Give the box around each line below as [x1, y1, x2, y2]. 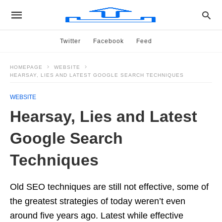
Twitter [59, 38, 81, 45]
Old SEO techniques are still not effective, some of [10, 182, 209, 192]
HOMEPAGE [10, 64, 43, 70]
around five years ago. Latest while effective [10, 211, 183, 221]
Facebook [93, 38, 124, 45]
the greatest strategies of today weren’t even [10, 196, 185, 206]
